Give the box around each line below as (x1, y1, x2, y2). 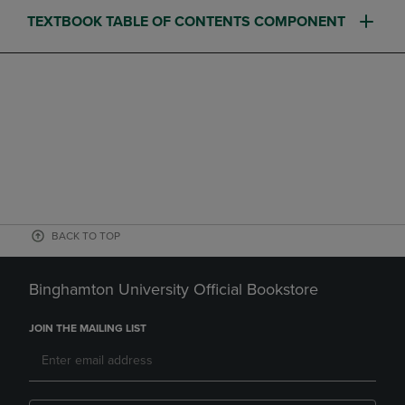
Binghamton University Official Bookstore (29, 279, 318, 299)
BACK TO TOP (52, 230, 120, 242)
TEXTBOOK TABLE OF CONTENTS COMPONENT (27, 13, 345, 31)
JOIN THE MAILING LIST (29, 322, 146, 334)
